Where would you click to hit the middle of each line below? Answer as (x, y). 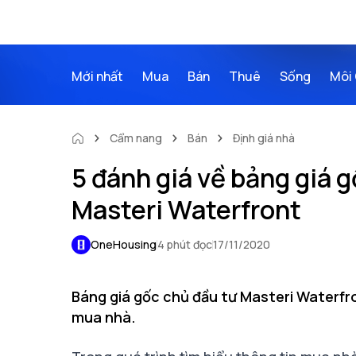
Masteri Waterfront (186, 210)
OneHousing (124, 244)
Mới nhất (97, 76)
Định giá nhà (264, 138)
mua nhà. (104, 317)
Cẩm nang (136, 138)
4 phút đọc (185, 244)
